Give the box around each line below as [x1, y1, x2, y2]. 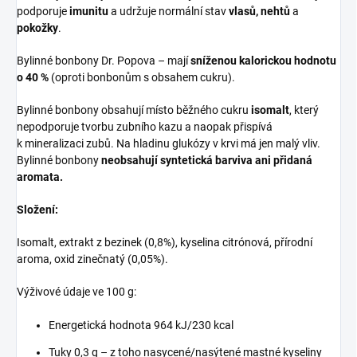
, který [289, 103, 319, 116]
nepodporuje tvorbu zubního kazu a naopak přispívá [17, 120, 273, 133]
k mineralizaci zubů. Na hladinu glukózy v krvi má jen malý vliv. [17, 136, 320, 150]
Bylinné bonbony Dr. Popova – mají [17, 53, 190, 67]
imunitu [69, 4, 108, 18]
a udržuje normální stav [108, 4, 229, 18]
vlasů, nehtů [229, 4, 290, 18]
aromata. [17, 170, 63, 183]
